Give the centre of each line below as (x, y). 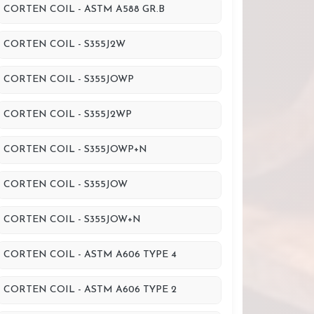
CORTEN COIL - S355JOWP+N (75, 150)
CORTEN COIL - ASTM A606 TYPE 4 (90, 255)
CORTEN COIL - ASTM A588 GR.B (84, 9)
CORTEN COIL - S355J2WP (68, 115)
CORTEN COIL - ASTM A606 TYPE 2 (90, 290)
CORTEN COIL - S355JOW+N (72, 220)
